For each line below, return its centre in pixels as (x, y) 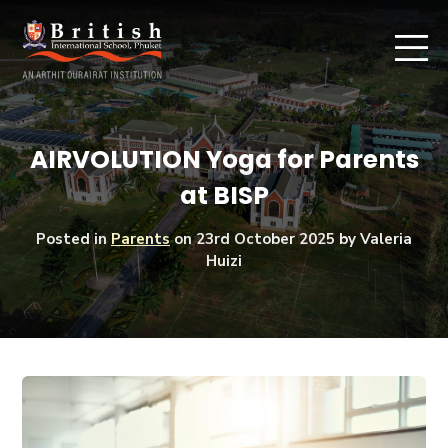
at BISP (224, 195)
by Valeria (373, 238)
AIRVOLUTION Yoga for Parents (224, 159)
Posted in (73, 238)
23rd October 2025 (265, 238)
